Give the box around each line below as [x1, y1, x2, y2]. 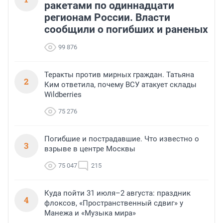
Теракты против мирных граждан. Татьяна [44, 70, 194, 80]
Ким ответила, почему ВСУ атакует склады [44, 80, 197, 90]
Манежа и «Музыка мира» [44, 209, 136, 218]
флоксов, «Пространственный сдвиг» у [44, 199, 183, 208]
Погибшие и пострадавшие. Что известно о [44, 134, 199, 144]
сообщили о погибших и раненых [44, 23, 208, 36]
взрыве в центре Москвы [44, 144, 135, 154]
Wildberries [44, 90, 82, 100]
